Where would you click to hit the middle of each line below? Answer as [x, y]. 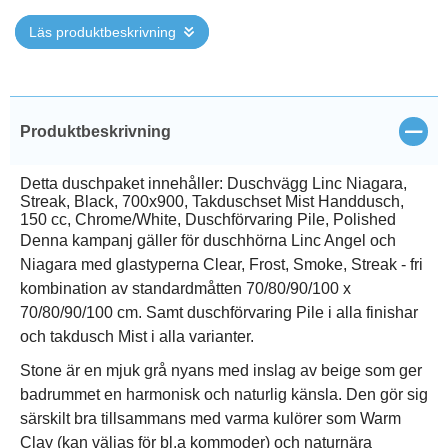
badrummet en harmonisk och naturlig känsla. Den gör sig [224, 394]
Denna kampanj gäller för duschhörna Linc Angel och [208, 240]
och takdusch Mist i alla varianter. [137, 336]
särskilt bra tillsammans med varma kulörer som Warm [210, 418]
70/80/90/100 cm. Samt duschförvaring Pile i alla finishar [219, 312]
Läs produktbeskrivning [102, 32]
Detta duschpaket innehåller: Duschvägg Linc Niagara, [213, 183]
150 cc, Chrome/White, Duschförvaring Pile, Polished [208, 219]
